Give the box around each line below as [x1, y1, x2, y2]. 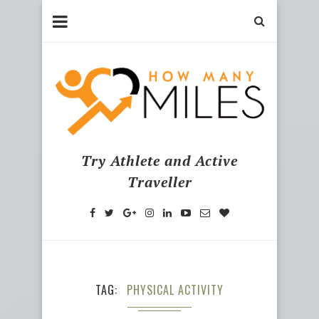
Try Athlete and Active [81, 150, 238, 170]
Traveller [127, 172, 192, 192]
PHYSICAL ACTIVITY [127, 281, 224, 298]
